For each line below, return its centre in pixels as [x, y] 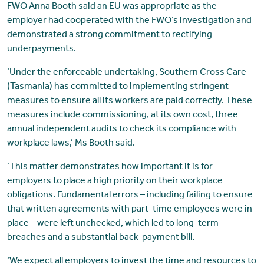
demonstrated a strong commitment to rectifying [109, 35]
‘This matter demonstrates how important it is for [110, 167]
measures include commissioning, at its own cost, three [122, 115]
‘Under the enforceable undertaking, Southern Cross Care [126, 73]
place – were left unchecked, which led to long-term [113, 224]
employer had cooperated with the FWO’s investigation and [129, 21]
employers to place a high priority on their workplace [115, 181]
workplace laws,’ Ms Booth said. [71, 143]
